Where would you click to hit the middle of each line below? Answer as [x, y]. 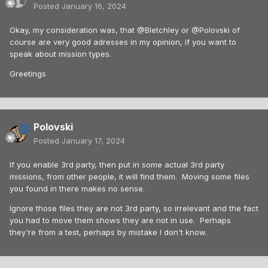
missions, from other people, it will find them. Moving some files [130, 177]
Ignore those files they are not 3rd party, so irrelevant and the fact [134, 208]
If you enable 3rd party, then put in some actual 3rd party [117, 165]
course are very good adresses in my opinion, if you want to [123, 42]
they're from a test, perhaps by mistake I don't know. [108, 232]
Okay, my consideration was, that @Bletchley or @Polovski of [125, 30]
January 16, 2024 [94, 6]
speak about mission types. [60, 54]
